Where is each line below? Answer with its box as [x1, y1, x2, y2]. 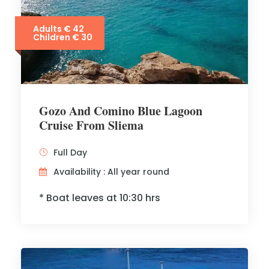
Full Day [53, 147, 87, 159]
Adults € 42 [33, 23, 84, 35]
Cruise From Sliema [39, 116, 144, 134]
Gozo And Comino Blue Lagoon [39, 102, 202, 119]
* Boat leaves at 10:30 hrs [39, 191, 160, 205]
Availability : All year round [53, 166, 169, 178]
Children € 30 [33, 31, 92, 43]
